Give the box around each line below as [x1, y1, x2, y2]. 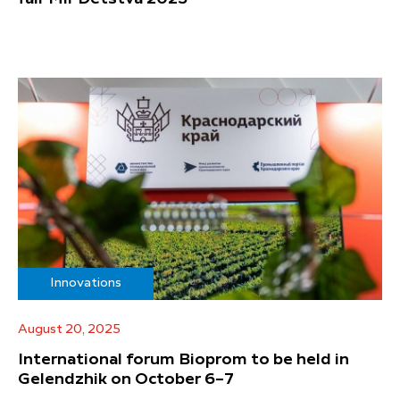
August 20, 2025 [18, 323, 121, 337]
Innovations [50, 277, 121, 290]
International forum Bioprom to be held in [18, 352, 349, 369]
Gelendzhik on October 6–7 [18, 371, 234, 388]
